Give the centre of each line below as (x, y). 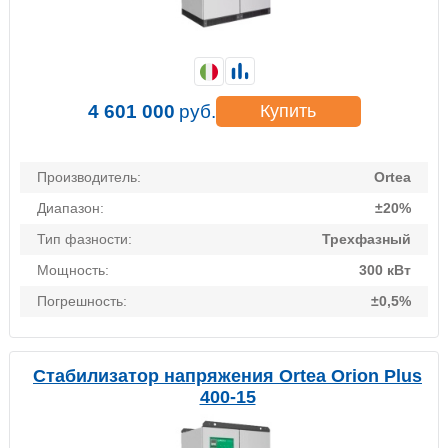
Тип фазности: (84, 239)
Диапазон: (70, 208)
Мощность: (73, 270)
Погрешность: (82, 301)
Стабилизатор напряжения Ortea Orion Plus (227, 376)
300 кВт (385, 270)
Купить (288, 111)
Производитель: (89, 177)
